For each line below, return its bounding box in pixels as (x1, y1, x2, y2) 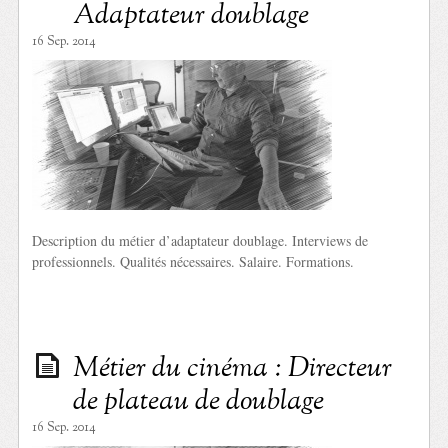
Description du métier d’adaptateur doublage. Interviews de (32, 230, 369, 250)
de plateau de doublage (73, 381, 325, 422)
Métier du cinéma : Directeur (73, 348, 393, 389)
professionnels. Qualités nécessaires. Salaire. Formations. (32, 251, 355, 271)
